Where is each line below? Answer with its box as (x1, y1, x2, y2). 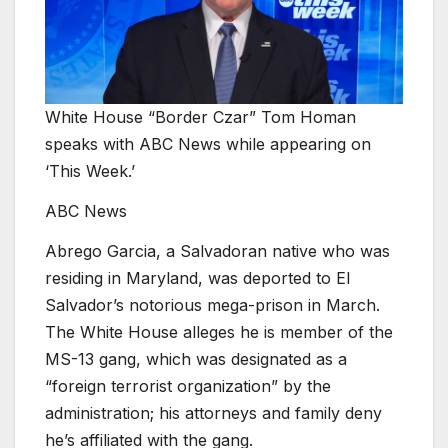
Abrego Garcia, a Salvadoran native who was (45, 240, 390, 261)
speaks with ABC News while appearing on (45, 134, 371, 155)
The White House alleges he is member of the (45, 321, 393, 342)
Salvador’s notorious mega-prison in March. (45, 294, 380, 315)
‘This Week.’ (45, 161, 135, 182)
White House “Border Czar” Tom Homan (45, 107, 356, 128)
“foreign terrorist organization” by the (45, 375, 331, 396)
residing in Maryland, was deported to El (45, 267, 350, 288)
